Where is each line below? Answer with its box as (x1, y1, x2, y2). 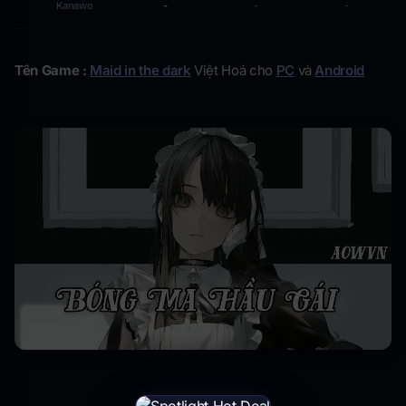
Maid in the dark (90, 62, 191, 80)
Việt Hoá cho (190, 62, 276, 80)
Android (314, 62, 365, 80)
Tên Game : (14, 62, 91, 80)
